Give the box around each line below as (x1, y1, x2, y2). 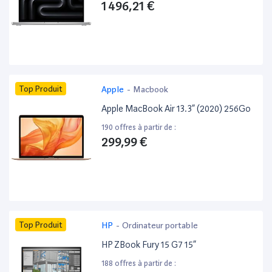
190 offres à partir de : (101, 123, 177, 132)
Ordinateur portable (122, 220, 199, 231)
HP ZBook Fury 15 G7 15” (101, 239, 197, 251)
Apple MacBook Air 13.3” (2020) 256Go (101, 103, 251, 115)
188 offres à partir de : (101, 259, 177, 268)
